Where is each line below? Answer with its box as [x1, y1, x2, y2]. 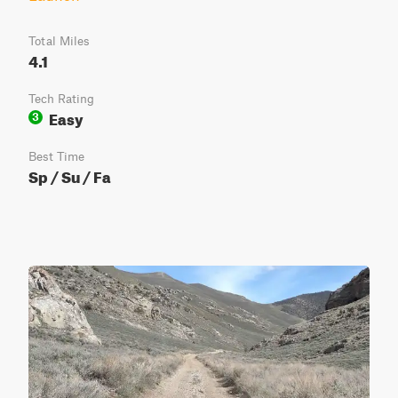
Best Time [28, 149, 84, 163]
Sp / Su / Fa [28, 163, 111, 187]
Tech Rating [28, 92, 94, 106]
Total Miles [28, 34, 90, 48]
